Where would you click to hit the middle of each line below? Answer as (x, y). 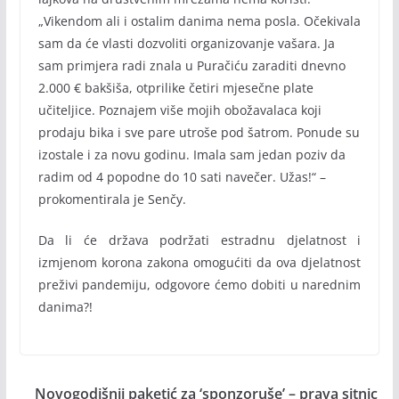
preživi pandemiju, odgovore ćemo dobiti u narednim (199, 285)
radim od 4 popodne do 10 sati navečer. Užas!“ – (182, 177)
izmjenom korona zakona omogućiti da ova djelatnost (199, 262)
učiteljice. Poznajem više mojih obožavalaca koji (179, 110)
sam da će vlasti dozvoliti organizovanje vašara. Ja (186, 43)
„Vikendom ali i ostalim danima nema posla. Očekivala (199, 21)
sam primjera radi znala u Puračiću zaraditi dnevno (191, 65)
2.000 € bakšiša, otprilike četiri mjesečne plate (175, 88)
